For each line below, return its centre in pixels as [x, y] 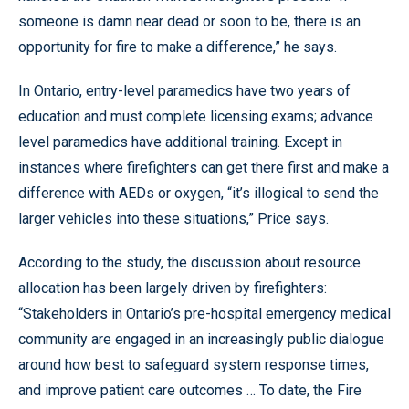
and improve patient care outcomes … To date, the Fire [190, 390]
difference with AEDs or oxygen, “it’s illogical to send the [199, 193]
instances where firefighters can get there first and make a [204, 168]
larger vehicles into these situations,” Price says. [173, 219]
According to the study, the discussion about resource [189, 262]
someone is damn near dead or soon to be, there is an [189, 21]
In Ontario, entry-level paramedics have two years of [184, 91]
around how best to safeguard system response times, [194, 365]
